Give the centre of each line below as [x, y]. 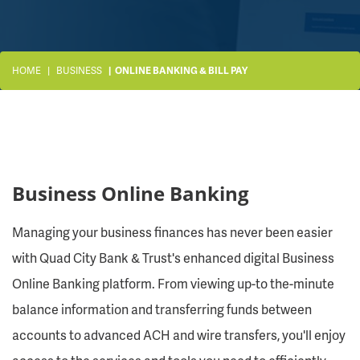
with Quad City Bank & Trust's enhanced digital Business [173, 258]
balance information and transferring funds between [162, 309]
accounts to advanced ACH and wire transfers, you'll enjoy [179, 335]
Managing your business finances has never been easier [172, 232]
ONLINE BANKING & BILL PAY [181, 70]
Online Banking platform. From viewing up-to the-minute [173, 283]
